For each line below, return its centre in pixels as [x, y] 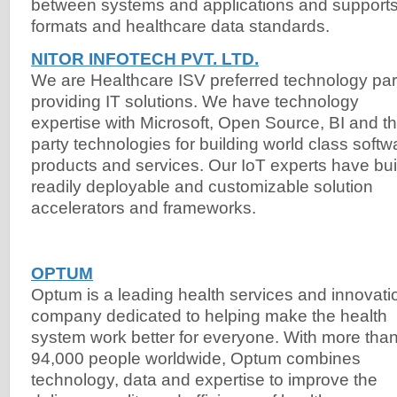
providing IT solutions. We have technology [195, 102]
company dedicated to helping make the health [209, 315]
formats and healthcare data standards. [180, 27]
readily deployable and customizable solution [202, 187]
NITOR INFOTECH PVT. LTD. [145, 59]
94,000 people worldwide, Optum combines [196, 358]
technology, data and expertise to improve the [204, 379]
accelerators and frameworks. [144, 208]
